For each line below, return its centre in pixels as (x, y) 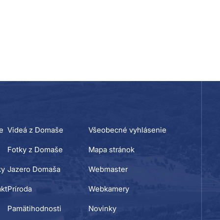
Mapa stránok (111, 149)
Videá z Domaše (35, 130)
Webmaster (108, 169)
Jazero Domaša (34, 169)
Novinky (102, 208)
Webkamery (109, 189)
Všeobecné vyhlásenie (127, 130)
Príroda (20, 189)
